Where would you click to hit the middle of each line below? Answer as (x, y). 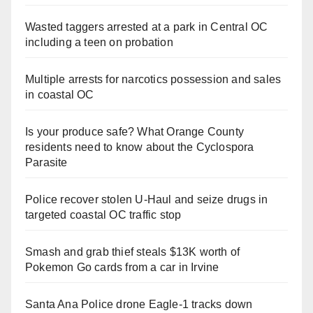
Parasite (46, 162)
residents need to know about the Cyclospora (140, 147)
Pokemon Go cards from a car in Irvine (122, 267)
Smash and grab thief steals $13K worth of (133, 252)
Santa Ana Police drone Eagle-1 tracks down (139, 304)
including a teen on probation (99, 42)
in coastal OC (60, 94)
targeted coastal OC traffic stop (103, 214)
